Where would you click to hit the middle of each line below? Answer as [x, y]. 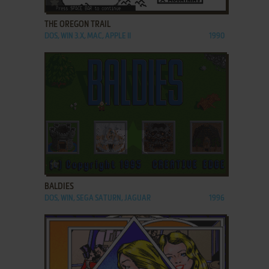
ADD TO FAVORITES [92, 162]
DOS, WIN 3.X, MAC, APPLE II [87, 37]
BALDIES [59, 187]
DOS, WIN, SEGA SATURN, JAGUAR [97, 199]
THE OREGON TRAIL [77, 25]
